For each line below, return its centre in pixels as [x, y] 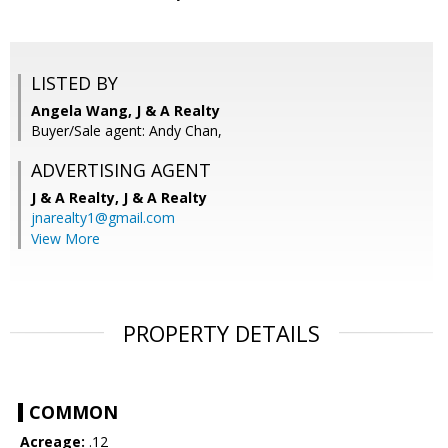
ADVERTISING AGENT [121, 170]
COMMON [73, 412]
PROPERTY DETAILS [221, 333]
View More [65, 239]
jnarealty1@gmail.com [103, 218]
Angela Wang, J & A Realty [125, 111]
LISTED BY [74, 83]
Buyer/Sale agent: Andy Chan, [126, 131]
